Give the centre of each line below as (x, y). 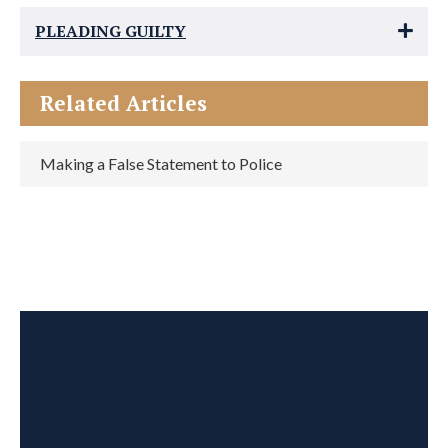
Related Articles (123, 103)
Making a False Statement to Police (161, 163)
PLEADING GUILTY (110, 31)
